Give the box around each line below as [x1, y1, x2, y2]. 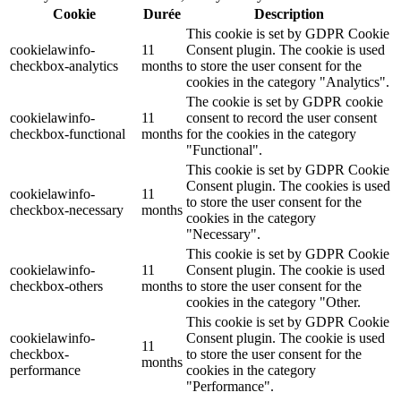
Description [253, 5, 324, 21]
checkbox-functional [10, 125, 125, 141]
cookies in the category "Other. [186, 294, 361, 310]
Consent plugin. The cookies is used [186, 177, 390, 193]
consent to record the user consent [186, 109, 377, 125]
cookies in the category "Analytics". [186, 73, 389, 90]
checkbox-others [10, 277, 103, 294]
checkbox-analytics [10, 57, 118, 73]
